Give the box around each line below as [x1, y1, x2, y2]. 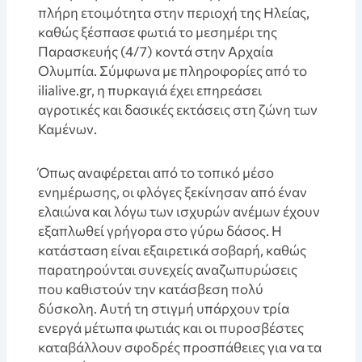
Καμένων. [38, 120, 98, 137]
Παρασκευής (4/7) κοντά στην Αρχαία [38, 43, 274, 60]
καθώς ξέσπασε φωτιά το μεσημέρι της [38, 23, 278, 40]
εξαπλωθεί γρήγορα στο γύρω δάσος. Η [38, 221, 283, 239]
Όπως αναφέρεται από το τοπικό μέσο [38, 163, 275, 181]
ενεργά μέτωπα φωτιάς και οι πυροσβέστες [38, 318, 305, 336]
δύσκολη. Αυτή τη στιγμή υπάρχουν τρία [38, 299, 290, 317]
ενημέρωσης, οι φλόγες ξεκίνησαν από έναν [38, 183, 308, 200]
